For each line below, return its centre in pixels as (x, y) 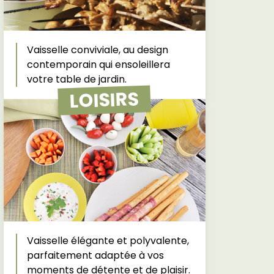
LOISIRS (104, 100)
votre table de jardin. (76, 79)
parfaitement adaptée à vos (95, 255)
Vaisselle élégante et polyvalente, (108, 241)
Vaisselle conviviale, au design (97, 50)
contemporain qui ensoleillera (98, 65)
